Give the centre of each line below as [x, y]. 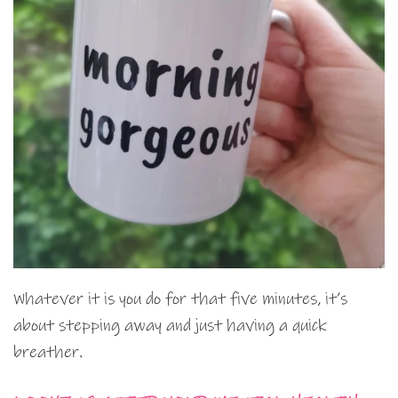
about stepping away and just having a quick [170, 326]
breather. [48, 353]
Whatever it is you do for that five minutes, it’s [180, 299]
